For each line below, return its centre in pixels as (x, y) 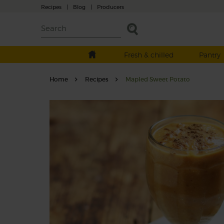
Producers (110, 7)
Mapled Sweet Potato (157, 79)
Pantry (209, 55)
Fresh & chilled (149, 55)
